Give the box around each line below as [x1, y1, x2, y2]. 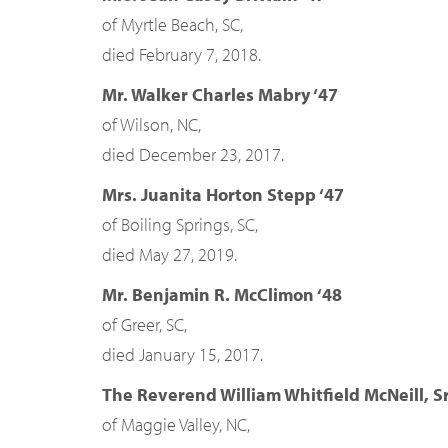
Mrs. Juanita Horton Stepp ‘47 [102, 183, 344, 206]
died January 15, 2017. [102, 343, 263, 366]
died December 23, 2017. [102, 143, 284, 166]
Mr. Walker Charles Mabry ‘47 [102, 83, 338, 106]
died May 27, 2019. [102, 243, 237, 266]
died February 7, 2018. [102, 43, 261, 66]
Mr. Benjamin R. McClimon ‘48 [102, 283, 342, 306]
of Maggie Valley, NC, [102, 413, 250, 436]
